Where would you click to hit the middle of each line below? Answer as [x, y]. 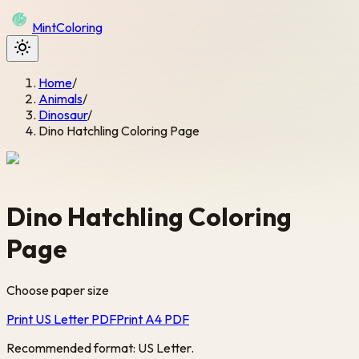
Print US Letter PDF [61, 319]
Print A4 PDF [153, 319]
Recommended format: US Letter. [100, 347]
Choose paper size [58, 290]
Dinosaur [63, 115]
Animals [61, 99]
